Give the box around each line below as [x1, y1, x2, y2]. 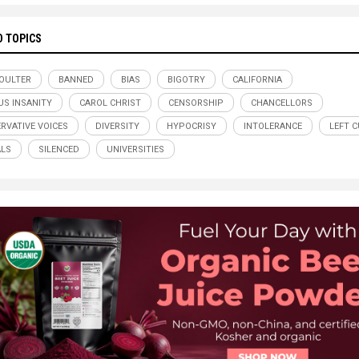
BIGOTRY [167, 75, 205, 86]
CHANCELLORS [251, 98, 313, 109]
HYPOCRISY [167, 121, 216, 132]
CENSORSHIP [168, 98, 224, 109]
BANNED [58, 75, 94, 86]
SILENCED [38, 144, 79, 155]
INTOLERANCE [244, 121, 302, 132]
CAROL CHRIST [79, 98, 141, 109]
